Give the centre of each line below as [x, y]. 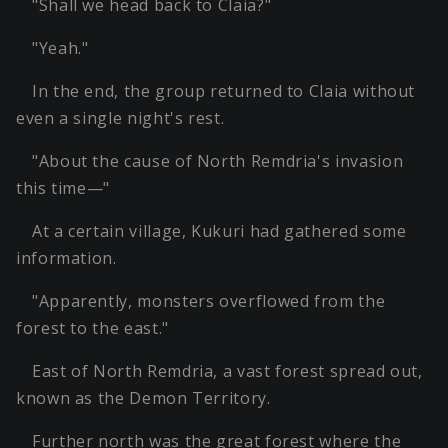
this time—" [63, 188]
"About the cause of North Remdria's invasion [218, 161]
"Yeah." [60, 48]
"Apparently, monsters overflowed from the [209, 301]
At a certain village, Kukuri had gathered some [219, 231]
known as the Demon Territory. [143, 398]
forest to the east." [92, 328]
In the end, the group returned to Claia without [224, 91]
